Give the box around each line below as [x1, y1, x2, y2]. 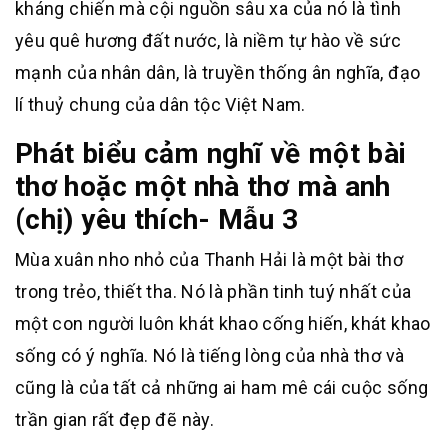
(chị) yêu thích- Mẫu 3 [15, 203, 298, 236]
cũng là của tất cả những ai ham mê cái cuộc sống [15, 377, 429, 398]
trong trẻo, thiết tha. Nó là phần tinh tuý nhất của [15, 281, 412, 302]
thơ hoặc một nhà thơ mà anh [15, 170, 391, 203]
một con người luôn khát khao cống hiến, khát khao [15, 313, 431, 334]
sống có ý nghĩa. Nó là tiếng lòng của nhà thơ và [15, 345, 405, 366]
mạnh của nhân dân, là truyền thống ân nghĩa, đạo [15, 62, 421, 83]
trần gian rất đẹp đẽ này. [15, 409, 214, 430]
